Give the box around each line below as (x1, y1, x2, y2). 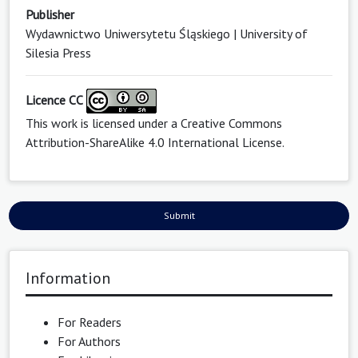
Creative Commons (181, 115, 282, 132)
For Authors (58, 333, 121, 350)
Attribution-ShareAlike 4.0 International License (26, 134, 282, 151)
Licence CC (26, 91, 83, 108)
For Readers (58, 314, 121, 331)
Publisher (26, 6, 74, 23)
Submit (163, 209, 195, 222)
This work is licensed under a (26, 115, 181, 132)
